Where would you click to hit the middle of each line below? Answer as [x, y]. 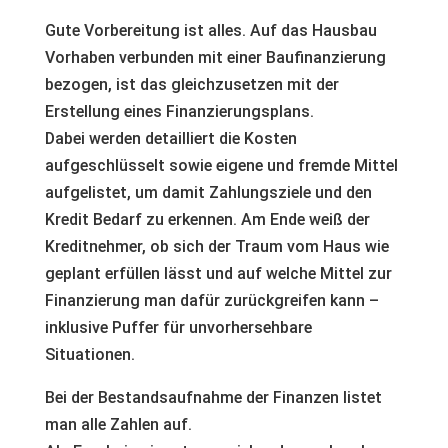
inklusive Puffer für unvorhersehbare [178, 327]
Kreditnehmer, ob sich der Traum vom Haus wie [216, 246]
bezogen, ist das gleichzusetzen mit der [191, 84]
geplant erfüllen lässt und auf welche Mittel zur [218, 273]
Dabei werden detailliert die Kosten [170, 138]
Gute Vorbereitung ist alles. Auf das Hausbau [210, 30]
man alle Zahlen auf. [118, 424]
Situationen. [89, 354]
